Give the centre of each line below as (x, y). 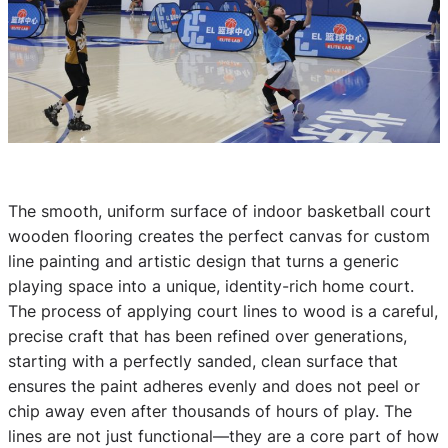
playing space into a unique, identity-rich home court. (211, 285)
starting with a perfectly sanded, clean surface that (203, 360)
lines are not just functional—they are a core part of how (223, 435)
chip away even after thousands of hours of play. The (210, 410)
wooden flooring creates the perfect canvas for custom (219, 235)
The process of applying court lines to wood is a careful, (223, 310)
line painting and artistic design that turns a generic (203, 260)
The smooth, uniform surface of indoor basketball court (219, 210)
